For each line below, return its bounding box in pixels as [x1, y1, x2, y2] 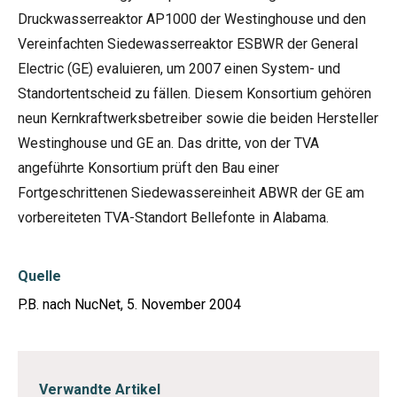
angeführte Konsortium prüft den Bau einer [18, 160, 279, 176]
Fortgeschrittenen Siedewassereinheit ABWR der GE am [18, 184, 364, 201]
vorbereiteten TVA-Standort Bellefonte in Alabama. [18, 209, 329, 226]
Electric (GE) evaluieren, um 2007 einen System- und [18, 60, 340, 77]
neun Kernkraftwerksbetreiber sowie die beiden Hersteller [18, 110, 378, 127]
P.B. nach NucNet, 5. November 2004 [18, 296, 241, 313]
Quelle [18, 268, 61, 284]
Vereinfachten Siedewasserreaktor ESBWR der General [18, 35, 358, 52]
